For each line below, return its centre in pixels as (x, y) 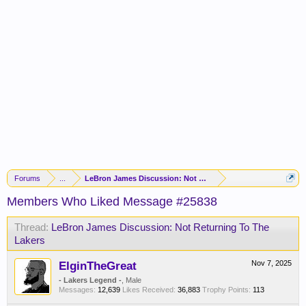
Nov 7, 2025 (272, 263)
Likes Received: (149, 290)
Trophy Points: (226, 290)
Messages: (77, 290)
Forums (27, 178)
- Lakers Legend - (90, 280)
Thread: (31, 227)
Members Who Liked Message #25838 (112, 201)
